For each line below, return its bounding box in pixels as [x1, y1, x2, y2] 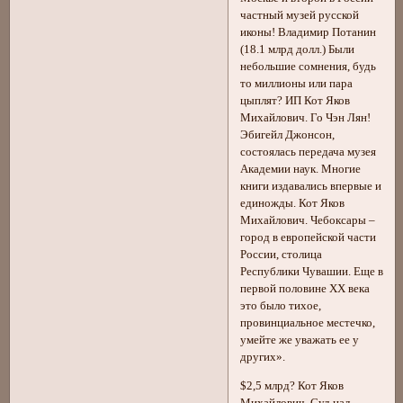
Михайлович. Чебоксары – [240, 214, 376, 228]
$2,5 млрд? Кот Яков [240, 379, 345, 392]
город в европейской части [240, 231, 377, 245]
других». [240, 351, 286, 364]
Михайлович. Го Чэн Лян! [240, 112, 372, 125]
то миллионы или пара [240, 77, 354, 91]
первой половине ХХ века [240, 282, 371, 296]
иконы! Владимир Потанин [240, 26, 377, 40]
